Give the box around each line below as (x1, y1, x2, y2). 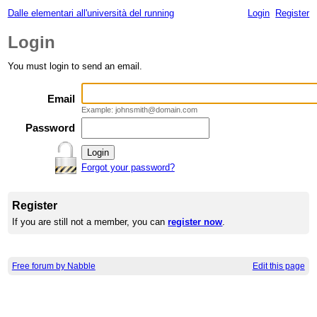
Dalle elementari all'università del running (7, 7, 174, 18)
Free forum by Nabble (11, 261, 96, 272)
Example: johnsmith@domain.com (81, 105, 197, 115)
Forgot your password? (81, 162, 175, 173)
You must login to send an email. (7, 61, 142, 72)
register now (168, 217, 223, 228)
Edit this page (252, 261, 305, 272)
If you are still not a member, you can (12, 217, 168, 228)
